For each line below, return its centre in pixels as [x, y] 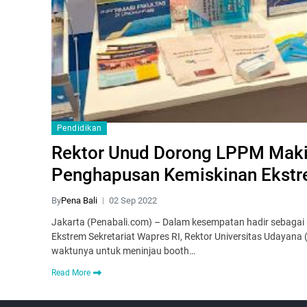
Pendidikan [79, 128]
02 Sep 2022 [133, 201]
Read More [71, 273]
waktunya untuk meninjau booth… [123, 251]
